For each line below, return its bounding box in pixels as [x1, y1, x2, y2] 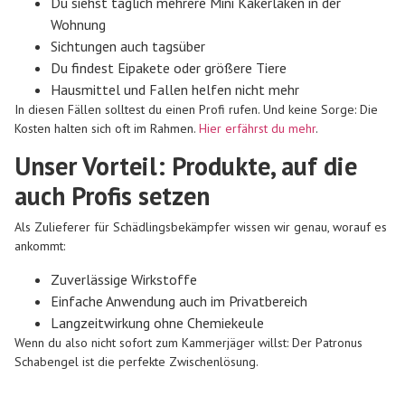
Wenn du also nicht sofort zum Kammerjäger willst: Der [14, 334, 316, 352]
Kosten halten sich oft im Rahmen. [14, 119, 195, 137]
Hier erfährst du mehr [199, 119, 316, 137]
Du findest [51, 58, 118, 77]
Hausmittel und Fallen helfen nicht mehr [51, 80, 299, 99]
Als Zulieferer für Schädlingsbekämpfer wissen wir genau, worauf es [14, 218, 387, 235]
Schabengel [14, 353, 79, 371]
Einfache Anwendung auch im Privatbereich [51, 292, 307, 311]
